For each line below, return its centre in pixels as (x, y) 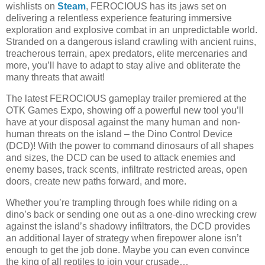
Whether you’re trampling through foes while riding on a (122, 202)
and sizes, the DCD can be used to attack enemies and (121, 157)
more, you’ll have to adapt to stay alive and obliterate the (123, 65)
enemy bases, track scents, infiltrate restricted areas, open (127, 169)
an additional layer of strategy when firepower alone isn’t (124, 238)
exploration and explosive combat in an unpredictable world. (132, 30)
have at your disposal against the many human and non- (123, 122)
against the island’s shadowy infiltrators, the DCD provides (128, 226)
